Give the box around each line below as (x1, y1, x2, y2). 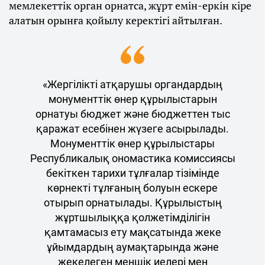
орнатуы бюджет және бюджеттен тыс (35, 108, 230, 121)
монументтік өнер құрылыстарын (48, 93, 217, 106)
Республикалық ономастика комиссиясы (30, 152, 235, 165)
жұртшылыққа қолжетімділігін (55, 211, 210, 224)
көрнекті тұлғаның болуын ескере (47, 182, 218, 195)
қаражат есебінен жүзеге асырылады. (36, 122, 229, 135)
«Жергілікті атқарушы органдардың (43, 78, 222, 91)
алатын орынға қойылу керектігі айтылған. (9, 13, 222, 28)
